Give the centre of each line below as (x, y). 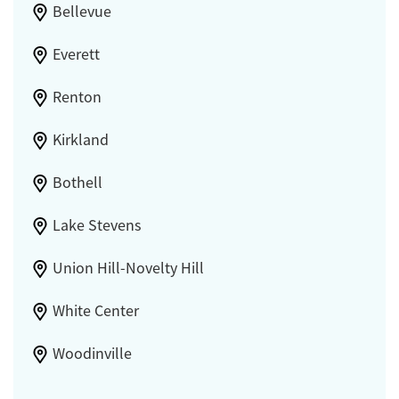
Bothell (77, 182)
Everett (76, 54)
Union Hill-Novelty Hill (128, 268)
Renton (77, 97)
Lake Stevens (97, 225)
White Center (95, 310)
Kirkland (80, 139)
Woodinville (92, 353)
